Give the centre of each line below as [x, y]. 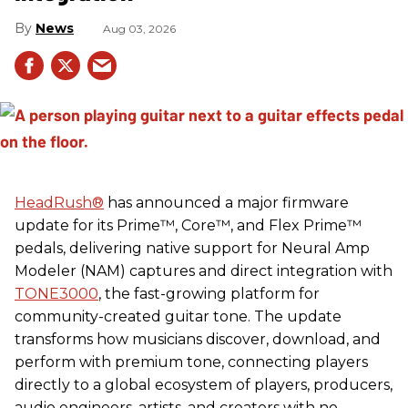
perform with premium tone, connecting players [191, 362]
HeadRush [53, 203]
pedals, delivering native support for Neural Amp [192, 249]
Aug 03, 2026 [139, 29]
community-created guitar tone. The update [178, 317]
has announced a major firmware [226, 203]
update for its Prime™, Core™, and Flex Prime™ [188, 226]
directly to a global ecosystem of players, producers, [204, 385]
